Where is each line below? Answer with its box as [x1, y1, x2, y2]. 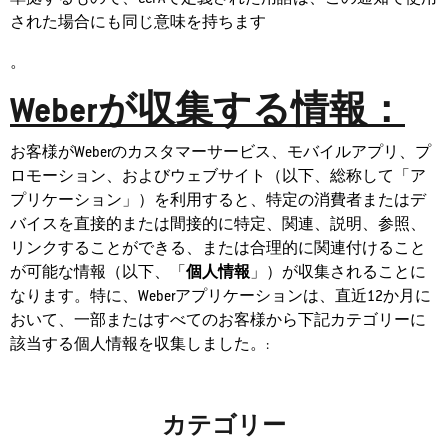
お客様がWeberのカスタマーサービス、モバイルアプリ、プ [10, 143, 431, 161]
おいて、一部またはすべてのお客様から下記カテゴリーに [10, 311, 426, 329]
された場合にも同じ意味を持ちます [10, 13, 266, 31]
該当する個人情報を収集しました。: [10, 335, 269, 353]
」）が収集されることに [250, 263, 426, 281]
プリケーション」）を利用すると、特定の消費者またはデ [10, 191, 426, 209]
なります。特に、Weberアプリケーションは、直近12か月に [10, 287, 431, 305]
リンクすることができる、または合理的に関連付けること [10, 239, 426, 257]
